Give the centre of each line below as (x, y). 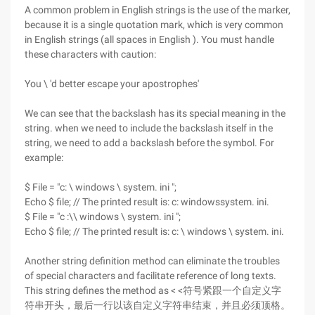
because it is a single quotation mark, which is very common (154, 25)
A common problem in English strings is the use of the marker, (157, 10)
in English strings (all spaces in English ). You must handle (149, 39)
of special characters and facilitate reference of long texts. (150, 276)
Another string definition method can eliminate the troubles (152, 261)
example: (44, 157)
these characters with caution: (90, 54)
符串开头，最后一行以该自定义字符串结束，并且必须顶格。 (157, 305)
